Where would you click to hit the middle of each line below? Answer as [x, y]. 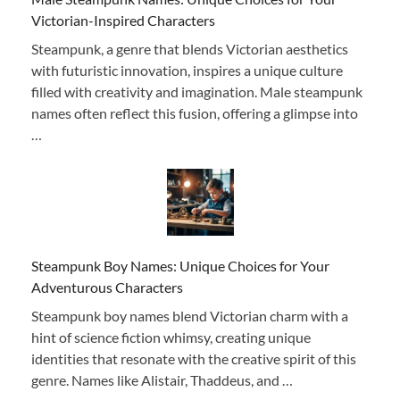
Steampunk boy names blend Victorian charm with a [190, 315]
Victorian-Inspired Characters [123, 20]
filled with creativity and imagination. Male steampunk [197, 91]
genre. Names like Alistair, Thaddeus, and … [162, 379]
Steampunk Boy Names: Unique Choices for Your [180, 265]
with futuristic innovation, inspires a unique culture [187, 70]
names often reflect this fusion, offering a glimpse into [195, 112]
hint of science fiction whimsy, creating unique [171, 337]
